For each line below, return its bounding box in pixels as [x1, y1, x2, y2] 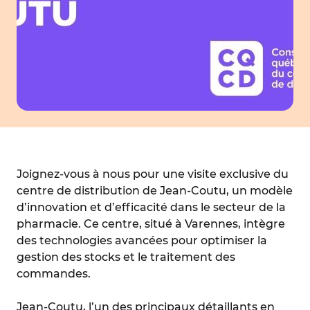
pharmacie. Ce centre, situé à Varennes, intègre [17, 217, 285, 230]
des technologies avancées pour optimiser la [17, 234, 267, 247]
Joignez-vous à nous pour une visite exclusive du [17, 167, 289, 181]
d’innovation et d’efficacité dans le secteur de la [17, 201, 286, 214]
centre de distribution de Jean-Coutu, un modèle [17, 184, 293, 197]
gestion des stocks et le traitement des [17, 250, 235, 264]
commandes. [17, 267, 91, 280]
